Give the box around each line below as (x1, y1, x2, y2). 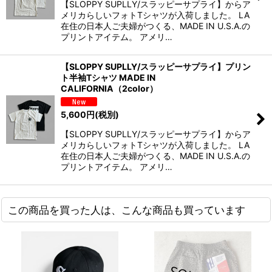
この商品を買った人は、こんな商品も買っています (8, 203, 245, 217)
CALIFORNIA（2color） (61, 83, 158, 93)
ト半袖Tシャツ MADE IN (61, 72, 155, 83)
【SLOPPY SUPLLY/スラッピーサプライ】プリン (61, 61, 251, 72)
